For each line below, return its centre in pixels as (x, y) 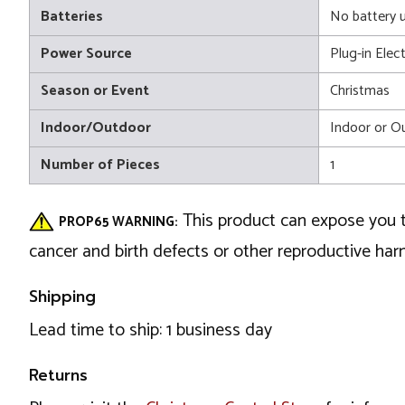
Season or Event (95, 90)
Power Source (86, 53)
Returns (58, 375)
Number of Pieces (100, 165)
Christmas (360, 90)
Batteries (72, 16)
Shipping (62, 296)
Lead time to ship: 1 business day (151, 330)
